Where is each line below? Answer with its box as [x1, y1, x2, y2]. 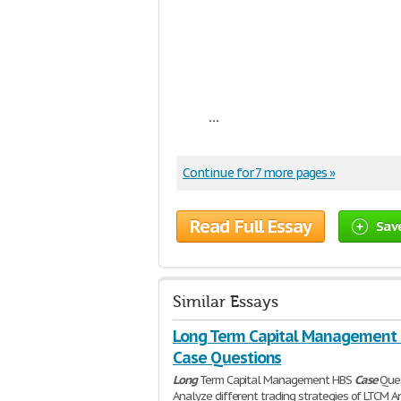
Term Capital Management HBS [196, 372, 354, 388]
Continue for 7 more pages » [183, 165, 335, 181]
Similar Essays [173, 293, 278, 311]
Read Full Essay [190, 215, 311, 238]
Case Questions [173, 347, 282, 368]
